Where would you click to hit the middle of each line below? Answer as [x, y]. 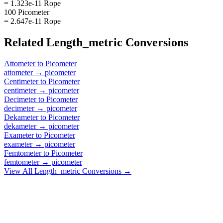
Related [25, 42]
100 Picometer [27, 12]
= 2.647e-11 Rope [32, 21]
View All [19, 171]
